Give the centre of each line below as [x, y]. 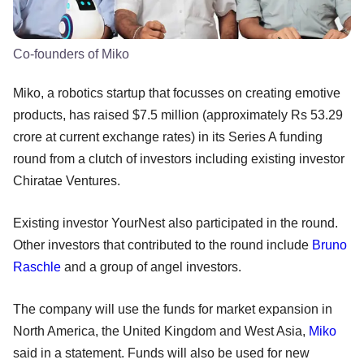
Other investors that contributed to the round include [162, 245]
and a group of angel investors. [151, 267]
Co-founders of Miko [71, 54]
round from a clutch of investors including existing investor [179, 159]
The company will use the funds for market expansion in [173, 310]
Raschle [37, 267]
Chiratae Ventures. [67, 181]
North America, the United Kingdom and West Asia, [161, 331]
